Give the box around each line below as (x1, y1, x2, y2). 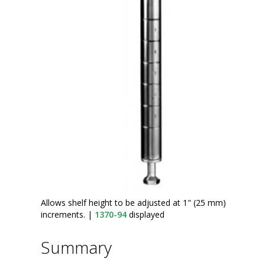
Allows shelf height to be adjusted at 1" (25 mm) (41, 196, 226, 208)
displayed (127, 208, 164, 220)
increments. (41, 208, 88, 220)
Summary (41, 235, 112, 258)
